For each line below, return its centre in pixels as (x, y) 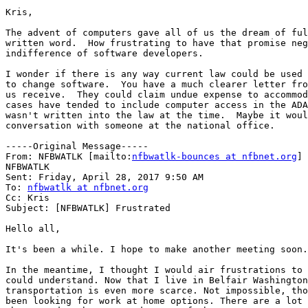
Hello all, (33, 229)
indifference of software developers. (104, 54)
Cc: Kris (27, 198)
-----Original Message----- (77, 146)
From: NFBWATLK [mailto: (69, 157)
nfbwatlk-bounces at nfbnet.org (214, 157)
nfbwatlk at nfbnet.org (88, 188)
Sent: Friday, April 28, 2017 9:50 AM (104, 177)
